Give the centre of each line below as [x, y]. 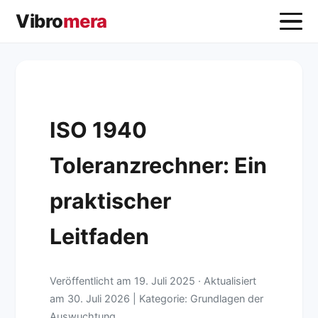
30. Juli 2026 [99, 299]
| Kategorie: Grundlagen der [197, 299]
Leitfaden [100, 237]
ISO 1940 [99, 130]
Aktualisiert [230, 281]
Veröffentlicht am [92, 281]
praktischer [111, 201]
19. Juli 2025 [165, 281]
